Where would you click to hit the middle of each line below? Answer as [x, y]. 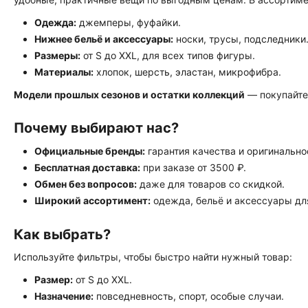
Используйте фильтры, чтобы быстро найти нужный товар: [153, 257]
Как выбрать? [62, 234]
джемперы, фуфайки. [129, 22]
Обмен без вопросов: [86, 184]
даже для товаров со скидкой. [211, 184]
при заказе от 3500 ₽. [193, 167]
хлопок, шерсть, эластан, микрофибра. [187, 72]
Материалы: [64, 72]
